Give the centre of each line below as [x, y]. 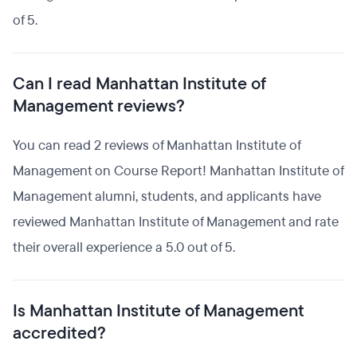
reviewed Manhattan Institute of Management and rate [176, 222]
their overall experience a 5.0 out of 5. [124, 247]
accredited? [59, 333]
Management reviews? [99, 106]
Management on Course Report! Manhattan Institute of [178, 171]
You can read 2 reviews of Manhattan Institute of [157, 145]
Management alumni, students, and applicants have [167, 196]
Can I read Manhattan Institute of [139, 84]
